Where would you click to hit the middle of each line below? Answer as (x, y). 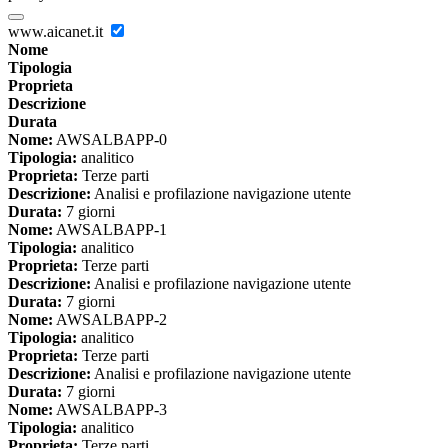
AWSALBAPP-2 (110, 320)
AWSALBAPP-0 (110, 140)
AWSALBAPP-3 (110, 410)
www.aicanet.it (57, 32)
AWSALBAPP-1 (110, 230)
